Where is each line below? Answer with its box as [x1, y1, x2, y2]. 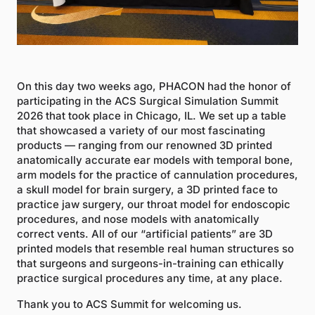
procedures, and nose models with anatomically [17, 212, 259, 226]
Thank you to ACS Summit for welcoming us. [17, 297, 242, 311]
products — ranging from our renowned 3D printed [17, 138, 272, 152]
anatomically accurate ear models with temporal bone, [17, 153, 293, 167]
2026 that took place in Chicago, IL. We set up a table [17, 108, 286, 122]
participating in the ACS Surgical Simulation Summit [17, 94, 278, 108]
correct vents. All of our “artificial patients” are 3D [17, 226, 273, 240]
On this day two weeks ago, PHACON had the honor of [17, 79, 291, 93]
